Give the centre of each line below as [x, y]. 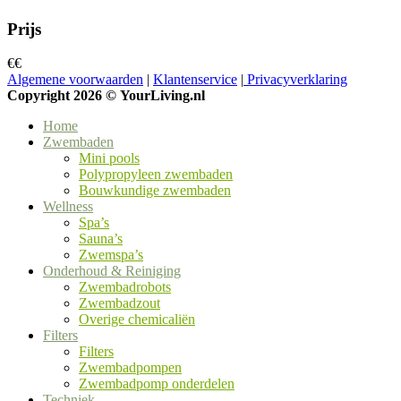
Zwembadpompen [130, 368]
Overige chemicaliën [137, 320]
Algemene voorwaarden [75, 80]
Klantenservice [195, 80]
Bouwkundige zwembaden [155, 191]
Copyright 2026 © [64, 96]
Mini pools [109, 158]
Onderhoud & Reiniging [112, 271]
